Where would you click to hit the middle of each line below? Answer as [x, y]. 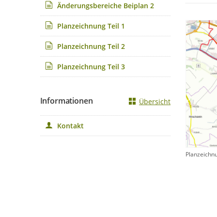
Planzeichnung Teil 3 [91, 67]
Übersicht [155, 101]
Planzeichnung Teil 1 [91, 26]
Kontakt [70, 126]
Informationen [66, 101]
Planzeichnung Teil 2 [91, 46]
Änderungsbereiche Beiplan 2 [105, 6]
